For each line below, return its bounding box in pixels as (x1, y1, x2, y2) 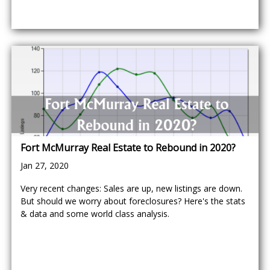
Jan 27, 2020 (20, 160, 69, 171)
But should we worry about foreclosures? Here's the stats (20, 195, 245, 207)
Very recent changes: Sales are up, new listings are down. (20, 183, 242, 194)
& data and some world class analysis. (20, 208, 169, 219)
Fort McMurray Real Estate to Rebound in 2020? (20, 141, 236, 154)
